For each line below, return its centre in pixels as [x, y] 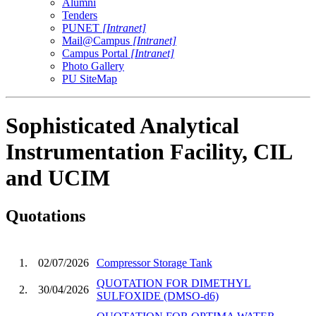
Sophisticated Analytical [122, 126]
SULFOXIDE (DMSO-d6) [157, 296]
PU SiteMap [90, 78]
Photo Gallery [93, 66]
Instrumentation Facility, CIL [148, 152]
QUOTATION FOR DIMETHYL [174, 283]
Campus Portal [96, 53]
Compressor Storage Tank [154, 262]
